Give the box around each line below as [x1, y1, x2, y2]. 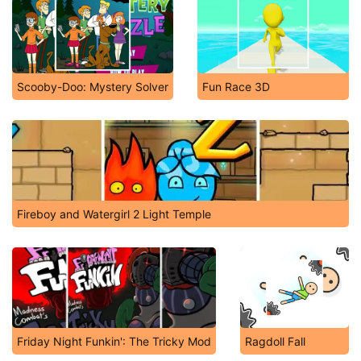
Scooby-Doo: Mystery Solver [17, 80, 168, 93]
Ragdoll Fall [245, 334, 305, 348]
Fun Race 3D [202, 80, 270, 93]
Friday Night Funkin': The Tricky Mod [17, 334, 211, 348]
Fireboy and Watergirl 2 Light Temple [17, 207, 211, 221]
